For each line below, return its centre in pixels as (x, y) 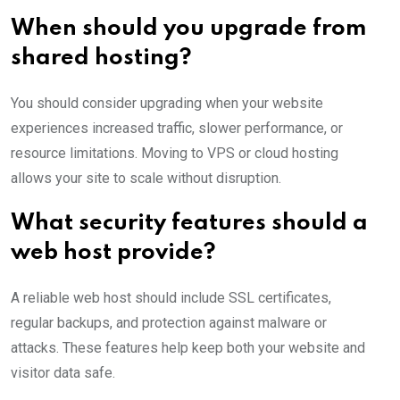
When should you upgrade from (188, 29)
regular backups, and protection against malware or (169, 323)
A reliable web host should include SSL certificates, (171, 298)
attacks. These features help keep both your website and (188, 348)
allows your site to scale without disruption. (146, 179)
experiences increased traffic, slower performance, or (177, 129)
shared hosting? (101, 59)
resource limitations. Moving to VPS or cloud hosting (175, 154)
